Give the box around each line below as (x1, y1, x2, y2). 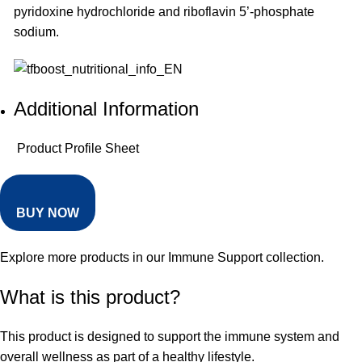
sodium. (14, 25, 59, 40)
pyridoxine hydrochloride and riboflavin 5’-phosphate (14, 5, 314, 19)
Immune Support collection (168, 250, 321, 265)
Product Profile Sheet (14, 141, 139, 156)
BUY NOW (16, 206, 79, 221)
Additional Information (14, 98, 199, 120)
